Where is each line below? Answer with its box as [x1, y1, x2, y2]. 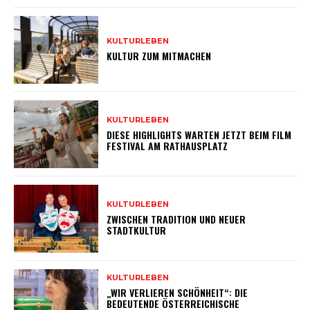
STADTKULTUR [107, 223, 167, 238]
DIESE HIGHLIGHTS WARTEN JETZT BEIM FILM [107, 127, 292, 143]
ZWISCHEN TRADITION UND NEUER [107, 212, 246, 227]
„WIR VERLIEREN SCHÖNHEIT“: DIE [107, 285, 248, 300]
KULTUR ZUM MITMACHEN [107, 48, 212, 64]
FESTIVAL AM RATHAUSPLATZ [107, 138, 228, 154]
